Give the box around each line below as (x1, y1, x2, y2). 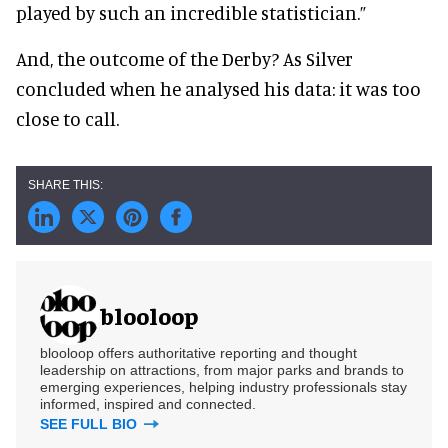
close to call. (16, 107, 119, 130)
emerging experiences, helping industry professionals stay (40, 379, 407, 395)
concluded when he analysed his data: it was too (16, 77, 421, 100)
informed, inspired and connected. (40, 396, 256, 412)
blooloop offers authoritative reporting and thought (40, 345, 357, 361)
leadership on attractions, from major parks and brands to (40, 362, 404, 378)
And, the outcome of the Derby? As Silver (16, 47, 353, 70)
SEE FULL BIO (40, 416, 141, 432)
